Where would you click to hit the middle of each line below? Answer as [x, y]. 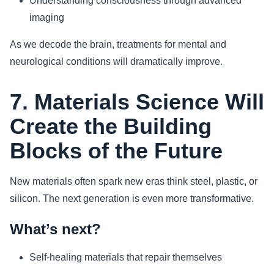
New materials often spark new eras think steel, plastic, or [134, 181]
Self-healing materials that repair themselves [126, 257]
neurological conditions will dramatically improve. [116, 61]
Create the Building [111, 126]
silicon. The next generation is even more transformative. [132, 198]
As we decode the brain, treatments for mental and [118, 44]
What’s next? [55, 229]
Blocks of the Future [116, 150]
